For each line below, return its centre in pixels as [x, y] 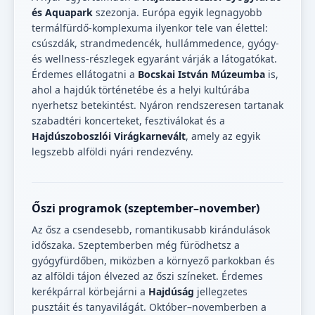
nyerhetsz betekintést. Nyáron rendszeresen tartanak [157, 105]
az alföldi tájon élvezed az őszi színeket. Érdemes [147, 276]
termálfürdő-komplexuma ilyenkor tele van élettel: [150, 28]
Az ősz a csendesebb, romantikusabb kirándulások [151, 230]
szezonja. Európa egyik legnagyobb [178, 13]
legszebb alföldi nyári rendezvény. [112, 152]
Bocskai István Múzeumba [201, 75]
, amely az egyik [223, 136]
